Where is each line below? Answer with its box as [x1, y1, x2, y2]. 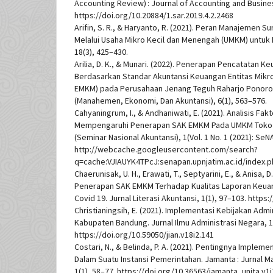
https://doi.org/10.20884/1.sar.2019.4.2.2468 [74, 10, 233, 21]
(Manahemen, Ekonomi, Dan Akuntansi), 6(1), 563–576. [74, 95, 267, 107]
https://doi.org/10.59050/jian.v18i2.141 [74, 229, 214, 241]
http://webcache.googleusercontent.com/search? [74, 144, 258, 155]
